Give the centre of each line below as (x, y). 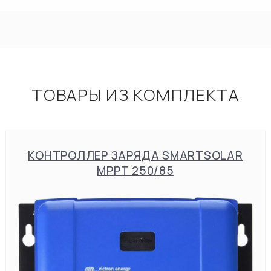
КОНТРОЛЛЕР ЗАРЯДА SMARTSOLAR (135, 155)
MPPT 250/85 (135, 171)
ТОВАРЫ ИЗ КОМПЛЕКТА (135, 95)
